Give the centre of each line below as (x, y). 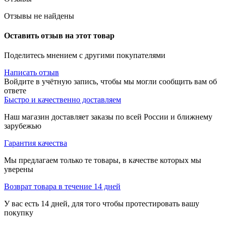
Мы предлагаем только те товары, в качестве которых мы (103, 160)
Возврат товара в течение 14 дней (62, 187)
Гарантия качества (36, 143)
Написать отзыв (32, 73)
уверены (19, 169)
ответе (15, 91)
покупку (19, 213)
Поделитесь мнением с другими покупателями (85, 55)
